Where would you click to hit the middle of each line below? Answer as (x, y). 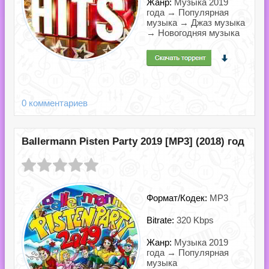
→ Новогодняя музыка (193, 33)
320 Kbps (195, 220)
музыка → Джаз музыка (196, 23)
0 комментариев (55, 103)
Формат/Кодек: (178, 198)
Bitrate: (162, 220)
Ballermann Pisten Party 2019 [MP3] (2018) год (133, 141)
